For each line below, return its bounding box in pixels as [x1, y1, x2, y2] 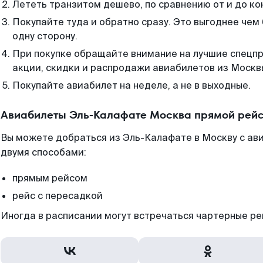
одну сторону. [12, 30, 77, 42]
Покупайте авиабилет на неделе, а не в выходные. [12, 79, 251, 92]
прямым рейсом [12, 172, 87, 184]
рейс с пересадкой [12, 190, 103, 202]
